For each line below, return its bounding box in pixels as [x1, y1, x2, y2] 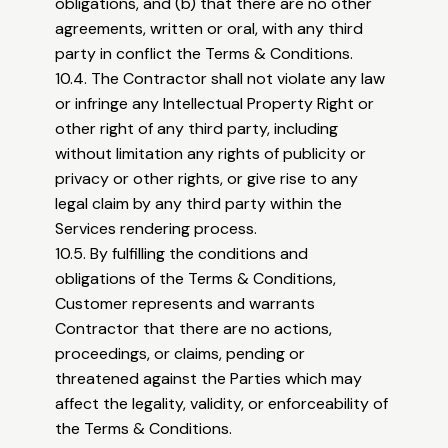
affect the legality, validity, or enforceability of [55, 393, 389, 415]
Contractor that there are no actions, [55, 318, 333, 340]
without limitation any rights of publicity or [55, 143, 367, 165]
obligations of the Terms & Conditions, [55, 268, 337, 290]
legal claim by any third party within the [55, 193, 343, 215]
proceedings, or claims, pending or [55, 343, 306, 365]
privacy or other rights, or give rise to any [55, 168, 359, 190]
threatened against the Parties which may [55, 368, 363, 390]
